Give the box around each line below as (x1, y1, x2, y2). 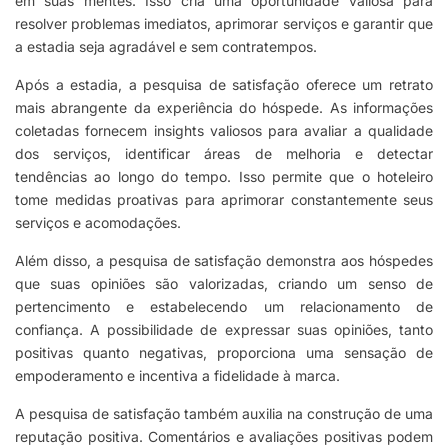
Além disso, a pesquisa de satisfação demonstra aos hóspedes (15, 252, 433, 270)
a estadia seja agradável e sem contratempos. (15, 38, 317, 56)
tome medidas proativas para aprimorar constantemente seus (15, 191, 433, 209)
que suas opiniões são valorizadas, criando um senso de (15, 275, 433, 293)
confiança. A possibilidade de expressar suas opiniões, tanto (15, 321, 433, 339)
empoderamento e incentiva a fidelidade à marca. (15, 367, 340, 385)
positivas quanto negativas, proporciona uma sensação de (15, 344, 433, 362)
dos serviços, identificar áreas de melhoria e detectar (15, 145, 433, 163)
